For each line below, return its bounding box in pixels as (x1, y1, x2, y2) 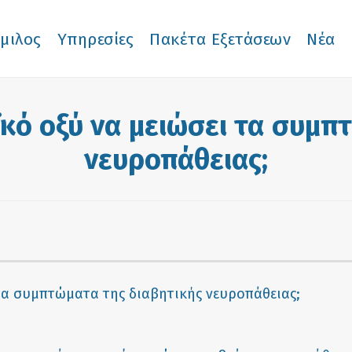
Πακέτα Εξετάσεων (149, 29, 291, 50)
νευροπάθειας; (84, 142, 268, 177)
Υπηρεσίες (57, 29, 134, 50)
